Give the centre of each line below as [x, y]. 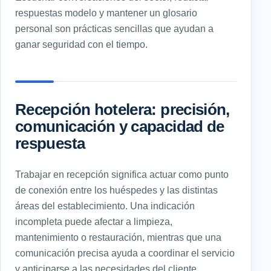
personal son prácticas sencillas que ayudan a [114, 29]
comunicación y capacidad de [120, 127]
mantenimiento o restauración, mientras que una [118, 237]
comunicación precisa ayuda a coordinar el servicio [125, 253]
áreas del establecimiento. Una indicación [105, 206]
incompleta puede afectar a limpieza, [94, 222]
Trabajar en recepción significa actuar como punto [122, 175]
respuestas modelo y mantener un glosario [106, 13]
